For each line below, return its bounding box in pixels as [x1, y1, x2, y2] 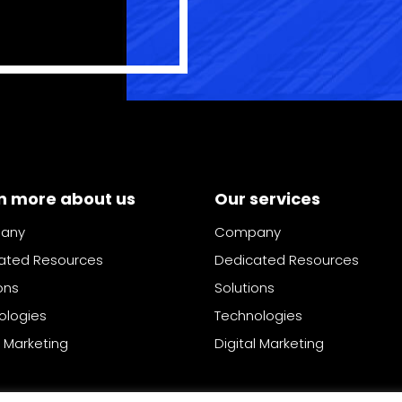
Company [214, 223, 281, 242]
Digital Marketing [214, 334, 324, 354]
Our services [214, 188, 320, 211]
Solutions [214, 278, 275, 298]
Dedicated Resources [214, 250, 359, 270]
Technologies [214, 306, 302, 326]
